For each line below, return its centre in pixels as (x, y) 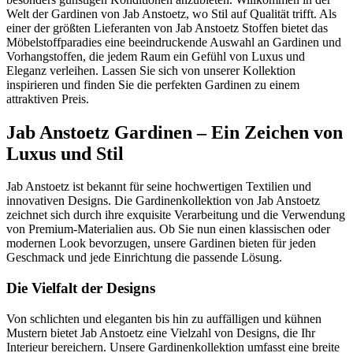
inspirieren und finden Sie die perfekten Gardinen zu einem (153, 84)
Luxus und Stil (65, 153)
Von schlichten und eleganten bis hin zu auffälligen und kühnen (164, 318)
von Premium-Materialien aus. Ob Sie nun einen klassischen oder (168, 229)
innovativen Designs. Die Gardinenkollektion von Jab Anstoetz (163, 201)
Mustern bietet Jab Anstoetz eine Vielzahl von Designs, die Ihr (161, 333)
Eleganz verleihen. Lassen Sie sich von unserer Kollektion (151, 70)
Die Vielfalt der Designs (81, 288)
